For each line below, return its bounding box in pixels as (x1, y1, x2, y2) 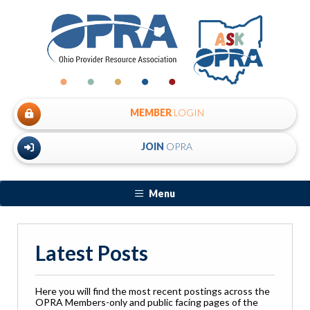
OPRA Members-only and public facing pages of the (35, 296, 258, 309)
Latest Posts (35, 240, 148, 266)
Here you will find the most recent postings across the (35, 285, 270, 298)
